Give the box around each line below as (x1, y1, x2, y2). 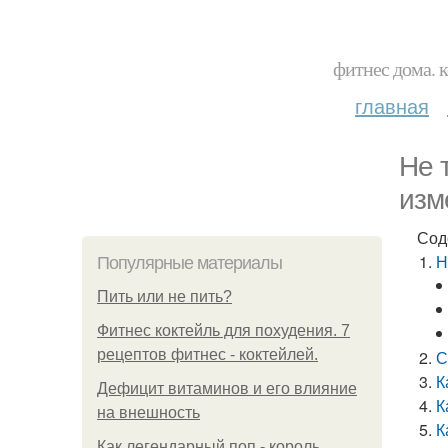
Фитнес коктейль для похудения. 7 (97, 322, 350, 339)
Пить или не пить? (97, 288, 232, 305)
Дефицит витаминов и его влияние (97, 380, 357, 397)
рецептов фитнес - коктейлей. (97, 346, 318, 363)
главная (355, 91, 429, 120)
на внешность (97, 404, 200, 421)
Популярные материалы (97, 253, 282, 273)
